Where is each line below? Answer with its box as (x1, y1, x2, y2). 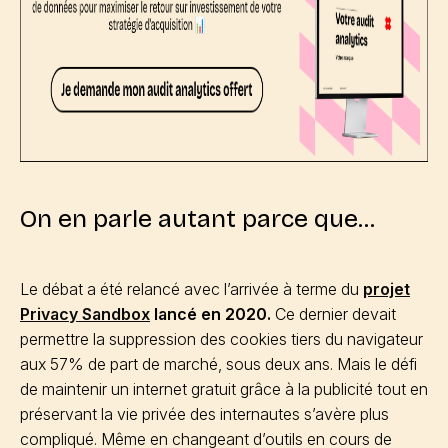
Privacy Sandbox (20, 304, 150, 324)
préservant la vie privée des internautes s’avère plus (20, 404, 389, 424)
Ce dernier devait (271, 304, 396, 324)
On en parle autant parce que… (20, 204, 375, 234)
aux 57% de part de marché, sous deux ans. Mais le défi (20, 354, 417, 374)
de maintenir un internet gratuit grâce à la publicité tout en (20, 379, 428, 399)
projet (363, 279, 410, 299)
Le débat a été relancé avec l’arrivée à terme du (20, 279, 363, 299)
